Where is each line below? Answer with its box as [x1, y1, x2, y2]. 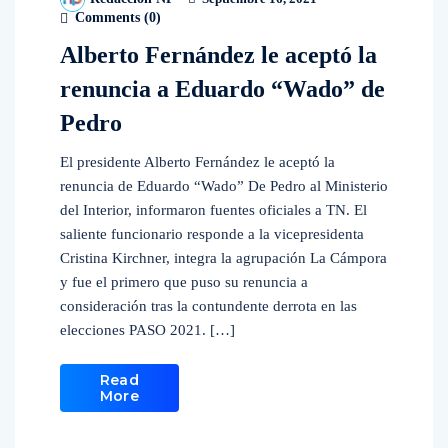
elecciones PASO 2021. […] [60, 322, 235, 338]
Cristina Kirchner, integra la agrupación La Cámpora [60, 250, 387, 266]
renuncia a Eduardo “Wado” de [60, 76, 385, 102]
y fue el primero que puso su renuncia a [60, 274, 308, 290]
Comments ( [71, 10, 149, 25]
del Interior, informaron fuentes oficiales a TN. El [60, 202, 367, 218]
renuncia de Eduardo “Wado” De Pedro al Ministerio [60, 178, 388, 194]
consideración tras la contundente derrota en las [60, 298, 357, 314]
